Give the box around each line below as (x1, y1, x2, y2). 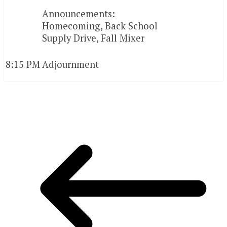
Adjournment (42, 58, 99, 71)
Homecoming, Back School (42, 20, 158, 32)
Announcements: (42, 8, 115, 20)
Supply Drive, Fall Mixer (42, 32, 144, 45)
